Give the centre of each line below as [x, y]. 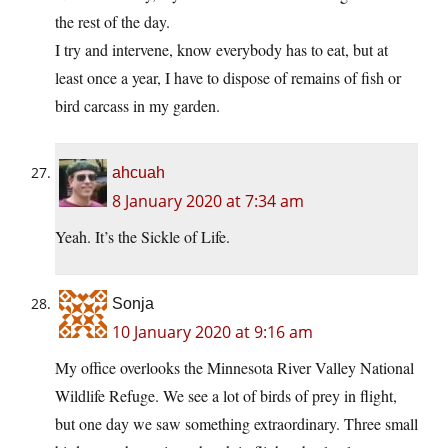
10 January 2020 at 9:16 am [212, 332]
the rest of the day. [112, 22]
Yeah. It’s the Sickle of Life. [142, 237]
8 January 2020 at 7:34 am [208, 201]
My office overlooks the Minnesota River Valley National [234, 368]
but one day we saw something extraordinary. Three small [236, 424]
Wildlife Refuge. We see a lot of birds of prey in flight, [226, 396]
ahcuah [138, 173]
